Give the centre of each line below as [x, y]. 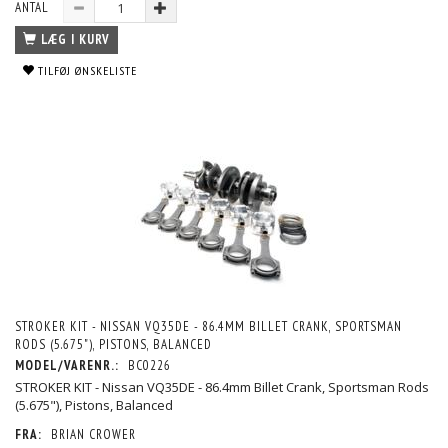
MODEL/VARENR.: [69, 365]
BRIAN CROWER [93, 434]
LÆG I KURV [75, 39]
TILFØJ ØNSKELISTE [87, 70]
